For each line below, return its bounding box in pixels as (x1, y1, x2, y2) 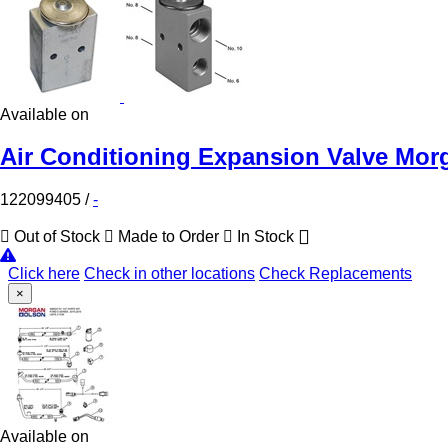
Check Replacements (259, 265, 412, 283)
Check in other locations (84, 265, 255, 283)
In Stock (233, 228, 298, 246)
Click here (8, 265, 80, 283)
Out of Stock (10, 228, 104, 246)
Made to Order (114, 228, 223, 246)
